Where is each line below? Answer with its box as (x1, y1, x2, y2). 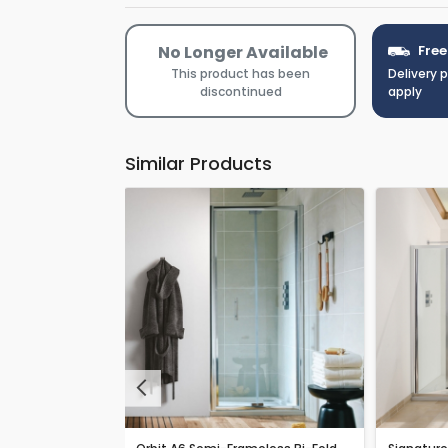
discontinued (199, 82, 282, 100)
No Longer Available (157, 40, 328, 64)
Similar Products (125, 150, 272, 176)
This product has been (171, 64, 310, 82)
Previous (124, 383, 184, 404)
